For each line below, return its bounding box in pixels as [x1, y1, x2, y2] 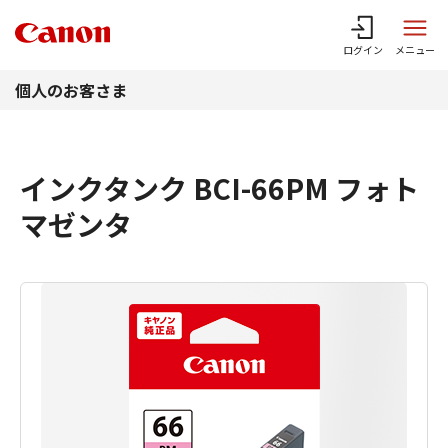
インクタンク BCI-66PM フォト [20, 168, 419, 208]
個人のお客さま [15, 78, 127, 102]
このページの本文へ [161, 4, 287, 24]
